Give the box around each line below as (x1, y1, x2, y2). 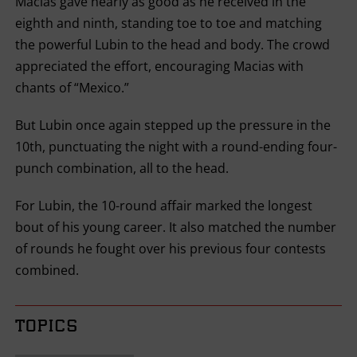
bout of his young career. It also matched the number (14, 218, 336, 236)
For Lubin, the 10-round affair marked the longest (14, 197, 312, 214)
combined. (14, 261, 79, 279)
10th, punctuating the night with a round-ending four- (14, 138, 337, 155)
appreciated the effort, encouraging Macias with (14, 57, 304, 75)
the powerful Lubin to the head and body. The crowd (14, 36, 330, 53)
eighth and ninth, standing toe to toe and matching (14, 14, 322, 32)
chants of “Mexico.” (14, 79, 129, 96)
